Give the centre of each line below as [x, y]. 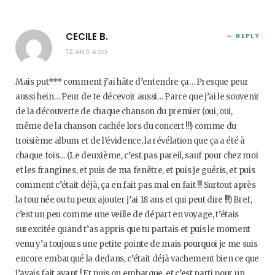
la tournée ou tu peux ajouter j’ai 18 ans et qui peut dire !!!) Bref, [134, 200]
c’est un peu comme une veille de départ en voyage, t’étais [127, 215]
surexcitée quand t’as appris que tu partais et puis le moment [133, 229]
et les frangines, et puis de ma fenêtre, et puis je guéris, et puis [135, 170]
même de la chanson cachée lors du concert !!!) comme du [126, 126]
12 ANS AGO [87, 52]
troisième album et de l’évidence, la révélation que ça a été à [130, 141]
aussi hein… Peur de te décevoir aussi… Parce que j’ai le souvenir [137, 97]
